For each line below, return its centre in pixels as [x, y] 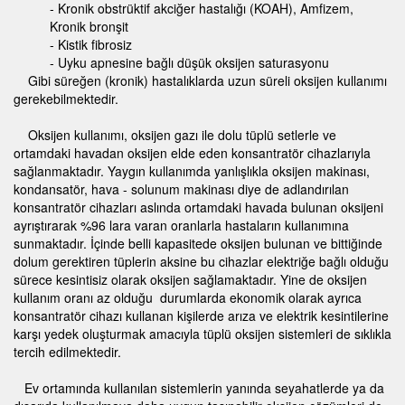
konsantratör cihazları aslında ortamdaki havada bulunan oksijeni [198, 207]
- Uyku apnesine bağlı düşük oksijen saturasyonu [189, 63]
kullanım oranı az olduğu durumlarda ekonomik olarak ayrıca [188, 298]
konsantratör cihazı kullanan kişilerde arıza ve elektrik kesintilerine [201, 316]
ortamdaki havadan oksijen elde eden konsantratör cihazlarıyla [192, 153]
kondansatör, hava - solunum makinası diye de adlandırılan [181, 189]
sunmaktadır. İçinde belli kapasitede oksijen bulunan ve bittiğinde [198, 244]
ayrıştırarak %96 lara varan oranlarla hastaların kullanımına [181, 226]
